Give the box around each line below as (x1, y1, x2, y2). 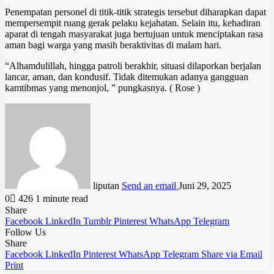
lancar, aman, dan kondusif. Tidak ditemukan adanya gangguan (5, 72, 248, 83)
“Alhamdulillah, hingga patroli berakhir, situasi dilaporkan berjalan (5, 61, 261, 72)
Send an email (122, 180, 176, 191)
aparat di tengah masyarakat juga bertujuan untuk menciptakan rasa (5, 29, 263, 40)
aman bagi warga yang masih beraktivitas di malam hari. (5, 40, 221, 51)
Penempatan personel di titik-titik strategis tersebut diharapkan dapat (5, 7, 266, 18)
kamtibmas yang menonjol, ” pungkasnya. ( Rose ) (5, 83, 200, 94)
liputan (93, 180, 119, 191)
